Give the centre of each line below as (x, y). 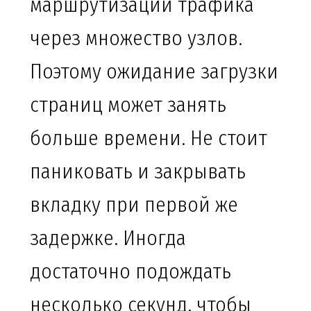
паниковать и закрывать (138, 172)
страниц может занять (128, 105)
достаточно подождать (131, 272)
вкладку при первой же (134, 205)
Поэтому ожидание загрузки (154, 72)
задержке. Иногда (108, 238)
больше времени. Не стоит (149, 138)
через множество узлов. (136, 39)
